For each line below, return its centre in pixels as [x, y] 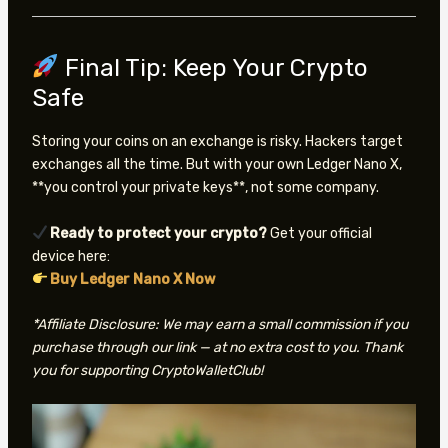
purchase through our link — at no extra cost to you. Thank [217, 348]
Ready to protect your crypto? [159, 233]
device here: [70, 256]
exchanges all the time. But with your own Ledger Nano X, [216, 165]
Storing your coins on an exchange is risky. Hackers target [217, 142]
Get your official [320, 233]
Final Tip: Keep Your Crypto [213, 68]
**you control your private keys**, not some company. [205, 188]
